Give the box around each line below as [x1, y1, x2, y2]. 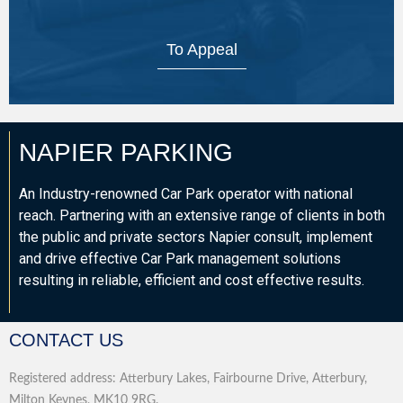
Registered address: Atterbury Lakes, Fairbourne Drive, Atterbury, [9, 372, 367, 386]
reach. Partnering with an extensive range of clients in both [19, 207, 385, 224]
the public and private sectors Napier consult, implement [19, 228, 372, 246]
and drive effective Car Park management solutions [19, 250, 341, 267]
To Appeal [166, 40, 237, 58]
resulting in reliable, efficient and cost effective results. [19, 272, 364, 289]
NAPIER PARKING [19, 139, 233, 166]
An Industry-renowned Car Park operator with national [19, 185, 353, 202]
